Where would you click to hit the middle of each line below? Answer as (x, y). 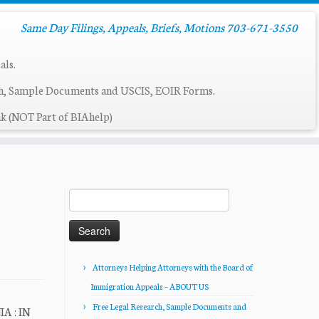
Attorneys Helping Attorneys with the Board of (173, 267)
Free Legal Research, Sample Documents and (169, 306)
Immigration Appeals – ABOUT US (150, 286)
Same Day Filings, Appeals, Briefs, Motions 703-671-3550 (159, 27)
